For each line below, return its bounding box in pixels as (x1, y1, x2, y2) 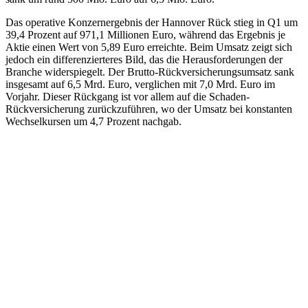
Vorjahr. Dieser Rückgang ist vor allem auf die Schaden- (5, 91, 250, 103)
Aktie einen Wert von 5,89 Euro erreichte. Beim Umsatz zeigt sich (5, 41, 292, 54)
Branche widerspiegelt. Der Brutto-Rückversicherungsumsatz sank (5, 66, 294, 78)
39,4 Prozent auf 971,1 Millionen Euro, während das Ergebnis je (5, 29, 285, 41)
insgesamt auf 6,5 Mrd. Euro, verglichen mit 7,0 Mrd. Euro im (5, 78, 275, 91)
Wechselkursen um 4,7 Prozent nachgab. (5, 115, 181, 128)
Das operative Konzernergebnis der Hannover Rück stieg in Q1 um (5, 16, 298, 29)
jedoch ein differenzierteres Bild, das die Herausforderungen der (5, 54, 283, 66)
